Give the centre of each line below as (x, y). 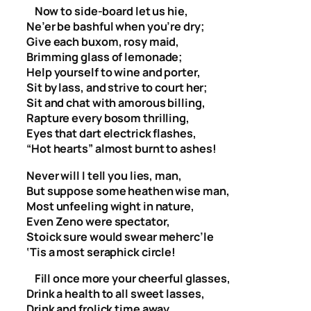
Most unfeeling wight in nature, (110, 206)
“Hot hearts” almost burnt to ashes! (121, 149)
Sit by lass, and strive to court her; (117, 88)
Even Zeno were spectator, (98, 221)
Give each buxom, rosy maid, (103, 42)
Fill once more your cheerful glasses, (128, 278)
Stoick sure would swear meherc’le (120, 236)
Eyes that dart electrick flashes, (111, 134)
